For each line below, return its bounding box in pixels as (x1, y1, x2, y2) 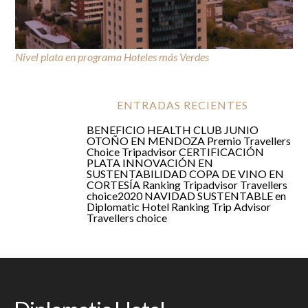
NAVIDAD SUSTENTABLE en (144, 189, 286, 203)
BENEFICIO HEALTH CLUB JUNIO (86, 123, 258, 137)
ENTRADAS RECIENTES (117, 98, 249, 112)
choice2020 (86, 189, 142, 203)
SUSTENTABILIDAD (86, 167, 187, 181)
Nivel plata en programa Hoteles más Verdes (15, 50, 210, 64)
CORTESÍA (86, 178, 140, 192)
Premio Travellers (206, 134, 291, 148)
